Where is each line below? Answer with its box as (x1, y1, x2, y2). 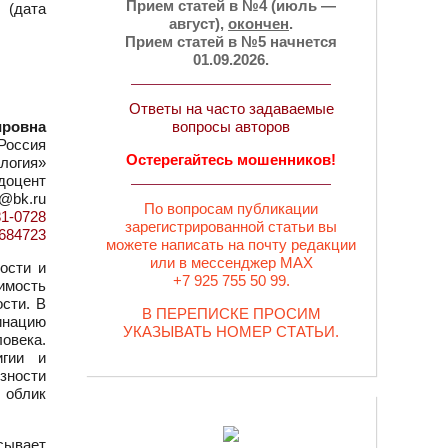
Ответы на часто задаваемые (128, 100, 334, 117)
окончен (228, 15, 289, 32)
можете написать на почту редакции (106, 236, 356, 253)
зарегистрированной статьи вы (125, 218, 337, 235)
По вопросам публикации (144, 200, 318, 217)
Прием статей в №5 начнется (125, 33, 337, 50)
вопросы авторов (172, 118, 290, 135)
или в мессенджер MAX (149, 254, 313, 271)
